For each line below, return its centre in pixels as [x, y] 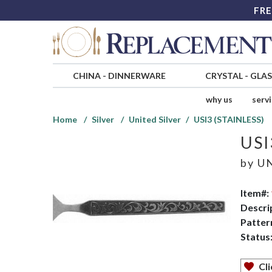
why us [219, 100]
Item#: [255, 193]
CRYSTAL [224, 76]
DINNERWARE [137, 76]
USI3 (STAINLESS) [229, 120]
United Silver [155, 120]
